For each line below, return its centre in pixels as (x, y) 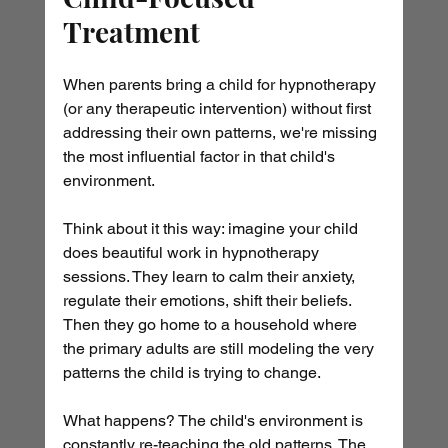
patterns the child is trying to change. (191, 373)
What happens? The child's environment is (214, 421)
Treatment (131, 32)
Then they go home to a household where (211, 325)
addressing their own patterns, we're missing (221, 133)
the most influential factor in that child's (200, 157)
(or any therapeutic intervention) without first (218, 109)
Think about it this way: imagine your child (212, 229)
